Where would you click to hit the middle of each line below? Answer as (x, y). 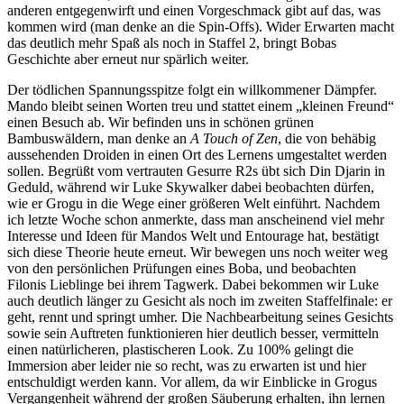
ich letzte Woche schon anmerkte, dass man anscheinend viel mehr (196, 220)
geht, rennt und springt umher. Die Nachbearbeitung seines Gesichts (200, 317)
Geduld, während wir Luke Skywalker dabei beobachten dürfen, (191, 188)
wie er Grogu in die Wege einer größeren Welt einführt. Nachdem (193, 204)
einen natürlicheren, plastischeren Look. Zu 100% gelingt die (180, 350)
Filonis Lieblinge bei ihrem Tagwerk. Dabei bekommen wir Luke (193, 285)
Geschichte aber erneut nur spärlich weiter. (128, 60)
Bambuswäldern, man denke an (99, 139)
